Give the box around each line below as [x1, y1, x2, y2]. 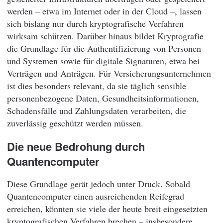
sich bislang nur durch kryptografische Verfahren [7, 17, 184, 30]
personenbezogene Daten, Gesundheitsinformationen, [7, 92, 199, 105]
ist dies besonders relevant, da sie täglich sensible [7, 80, 186, 92]
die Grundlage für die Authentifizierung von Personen [7, 42, 201, 55]
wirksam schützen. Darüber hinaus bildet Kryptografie [7, 30, 204, 42]
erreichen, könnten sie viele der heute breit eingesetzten [7, 202, 208, 215]
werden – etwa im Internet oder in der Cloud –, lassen [7, 5, 202, 17]
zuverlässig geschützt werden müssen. [7, 117, 143, 129]
